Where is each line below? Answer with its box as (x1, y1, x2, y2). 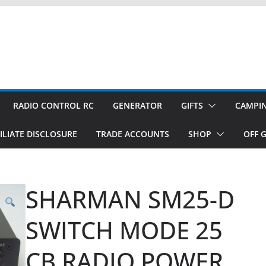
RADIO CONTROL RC (13, 100, 94, 111)
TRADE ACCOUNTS (96, 128, 169, 140)
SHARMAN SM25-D (25, 183, 235, 216)
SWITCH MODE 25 (25, 214, 223, 246)
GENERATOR (113, 100, 162, 111)
